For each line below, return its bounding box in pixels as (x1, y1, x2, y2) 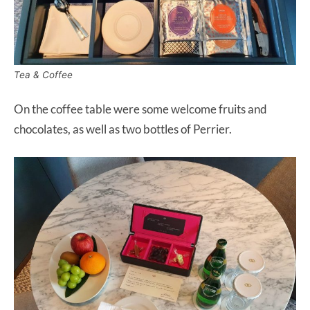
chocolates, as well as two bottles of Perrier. (14, 122, 232, 137)
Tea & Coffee (14, 69, 73, 81)
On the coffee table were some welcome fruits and (14, 102, 267, 117)
